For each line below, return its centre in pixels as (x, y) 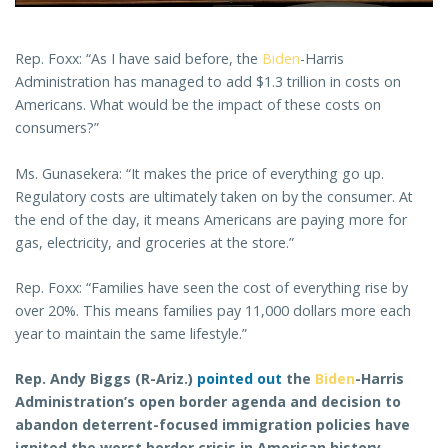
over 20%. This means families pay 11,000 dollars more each (213, 310)
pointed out (239, 379)
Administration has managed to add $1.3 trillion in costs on (208, 82)
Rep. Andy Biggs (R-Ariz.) (106, 379)
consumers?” (57, 128)
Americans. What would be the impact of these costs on (198, 105)
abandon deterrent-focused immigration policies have (212, 425)
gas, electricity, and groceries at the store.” (154, 242)
